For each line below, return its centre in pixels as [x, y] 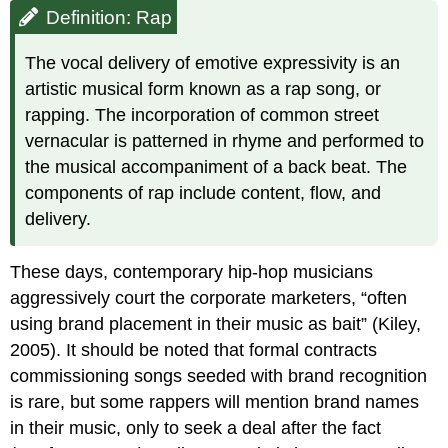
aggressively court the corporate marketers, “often [209, 297]
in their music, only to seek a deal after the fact [196, 427]
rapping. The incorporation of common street [202, 114]
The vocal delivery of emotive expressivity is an [213, 62]
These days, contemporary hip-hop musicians [192, 271]
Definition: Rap [109, 18]
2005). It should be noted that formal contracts [194, 349]
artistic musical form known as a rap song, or [203, 88]
